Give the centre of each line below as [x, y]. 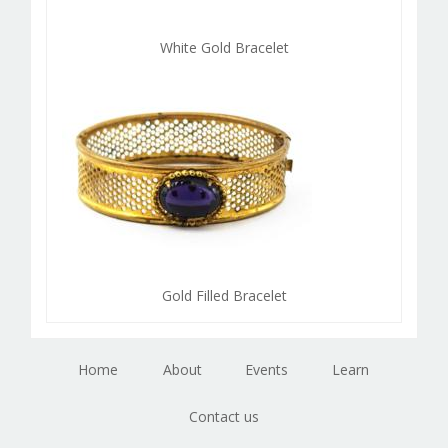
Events [266, 370]
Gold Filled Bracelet [224, 296]
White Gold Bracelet [224, 48]
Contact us [224, 417]
